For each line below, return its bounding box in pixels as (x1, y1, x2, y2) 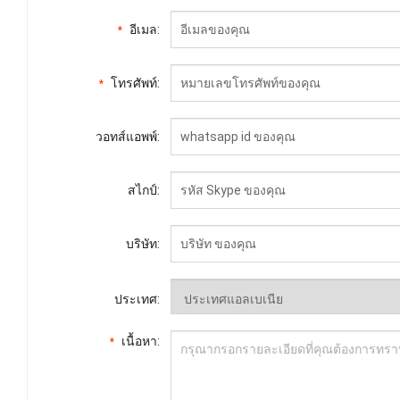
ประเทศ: (114, 291, 160, 306)
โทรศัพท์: (111, 75, 160, 90)
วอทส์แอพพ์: (96, 129, 160, 144)
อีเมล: (129, 21, 160, 37)
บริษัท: (126, 236, 160, 251)
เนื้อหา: (121, 333, 160, 348)
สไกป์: (128, 182, 160, 197)
